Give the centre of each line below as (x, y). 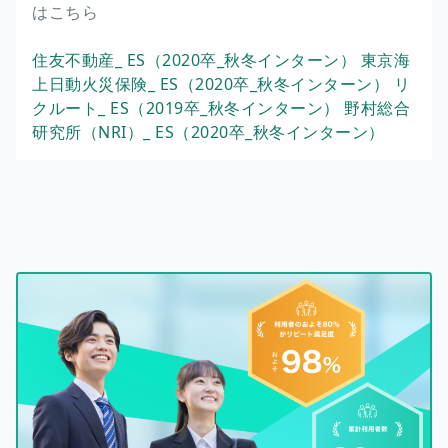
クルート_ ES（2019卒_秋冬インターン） (188, 107)
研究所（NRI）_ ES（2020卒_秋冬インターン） (208, 131)
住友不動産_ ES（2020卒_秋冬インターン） (196, 59)
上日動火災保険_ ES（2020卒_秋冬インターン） (213, 83)
